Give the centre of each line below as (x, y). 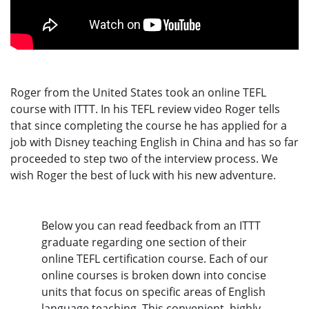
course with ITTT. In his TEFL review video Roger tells (145, 109)
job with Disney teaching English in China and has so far (154, 142)
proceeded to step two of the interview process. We (144, 158)
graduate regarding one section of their (144, 242)
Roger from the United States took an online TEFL (138, 92)
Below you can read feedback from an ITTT (151, 225)
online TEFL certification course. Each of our (155, 258)
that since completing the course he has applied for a (149, 125)
